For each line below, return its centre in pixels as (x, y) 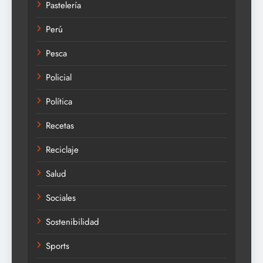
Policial (59, 78)
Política (59, 102)
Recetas (60, 126)
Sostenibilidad (73, 222)
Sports (58, 246)
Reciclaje (62, 150)
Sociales (61, 198)
